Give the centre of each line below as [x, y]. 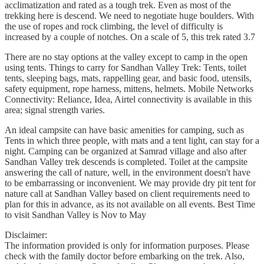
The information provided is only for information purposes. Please [127, 246]
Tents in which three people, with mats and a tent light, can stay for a [132, 141]
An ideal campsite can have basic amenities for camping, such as [124, 130]
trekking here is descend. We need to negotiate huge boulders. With [129, 16]
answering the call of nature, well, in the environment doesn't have [128, 173]
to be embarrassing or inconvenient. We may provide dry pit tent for [130, 183]
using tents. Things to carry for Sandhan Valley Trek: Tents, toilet [126, 68]
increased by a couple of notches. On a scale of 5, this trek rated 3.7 [130, 37]
